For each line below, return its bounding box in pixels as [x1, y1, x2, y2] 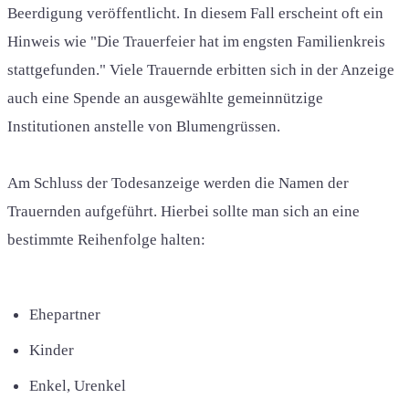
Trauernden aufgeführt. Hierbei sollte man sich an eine [7, 202, 360, 220]
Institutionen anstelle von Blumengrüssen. [7, 117, 280, 135]
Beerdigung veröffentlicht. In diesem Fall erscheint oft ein [7, 4, 383, 22]
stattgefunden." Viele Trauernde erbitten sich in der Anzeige [7, 60, 394, 79]
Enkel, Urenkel [29, 376, 126, 394]
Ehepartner [29, 305, 100, 323]
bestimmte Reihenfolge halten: [7, 230, 205, 248]
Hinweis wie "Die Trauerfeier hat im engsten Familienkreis [7, 32, 385, 50]
